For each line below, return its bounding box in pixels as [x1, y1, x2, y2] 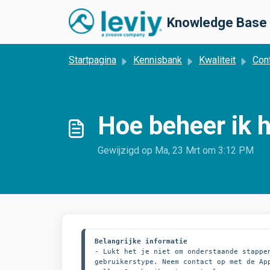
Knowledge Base [166, 15, 267, 30]
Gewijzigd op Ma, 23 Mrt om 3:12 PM [98, 145, 254, 156]
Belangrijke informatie [95, 237, 187, 245]
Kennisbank [133, 54, 182, 66]
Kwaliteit [199, 54, 236, 66]
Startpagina [69, 54, 116, 66]
